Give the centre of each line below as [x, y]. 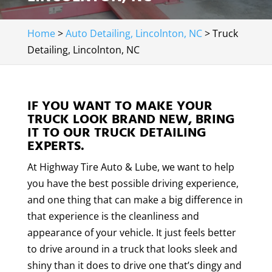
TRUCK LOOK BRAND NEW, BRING [131, 119]
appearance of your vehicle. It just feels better [131, 233]
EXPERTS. [56, 146]
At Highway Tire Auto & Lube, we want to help [131, 167]
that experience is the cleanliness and [113, 216]
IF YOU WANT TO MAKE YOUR [120, 106]
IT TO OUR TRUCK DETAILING [117, 133]
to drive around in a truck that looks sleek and [132, 249]
